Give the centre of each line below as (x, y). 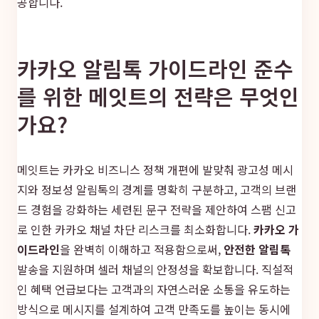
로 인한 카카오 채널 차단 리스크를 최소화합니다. (135, 229)
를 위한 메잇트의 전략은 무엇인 (158, 96)
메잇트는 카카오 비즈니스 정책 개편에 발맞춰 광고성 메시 (155, 169)
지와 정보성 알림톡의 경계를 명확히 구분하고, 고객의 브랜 (157, 189)
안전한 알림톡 (257, 249)
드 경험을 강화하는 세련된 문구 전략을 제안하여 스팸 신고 (157, 209)
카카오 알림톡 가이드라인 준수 (155, 68)
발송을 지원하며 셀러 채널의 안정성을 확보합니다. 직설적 (155, 269)
